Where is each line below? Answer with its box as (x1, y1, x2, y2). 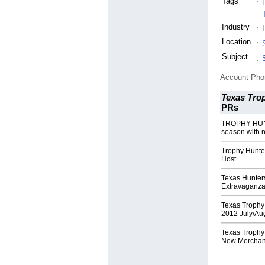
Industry (222, 22, 250, 32)
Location (222, 37, 251, 47)
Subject (222, 52, 248, 62)
